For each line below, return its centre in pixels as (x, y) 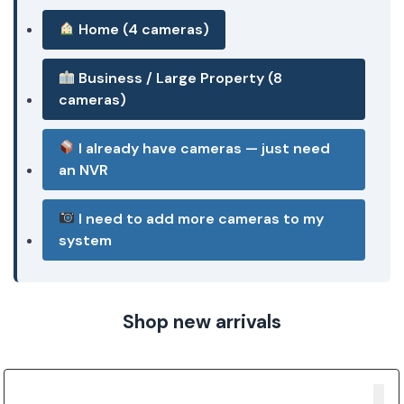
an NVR (83, 170)
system (85, 240)
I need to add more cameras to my (200, 218)
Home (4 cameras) (142, 29)
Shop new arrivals (202, 321)
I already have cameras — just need (203, 148)
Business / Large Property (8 (179, 78)
